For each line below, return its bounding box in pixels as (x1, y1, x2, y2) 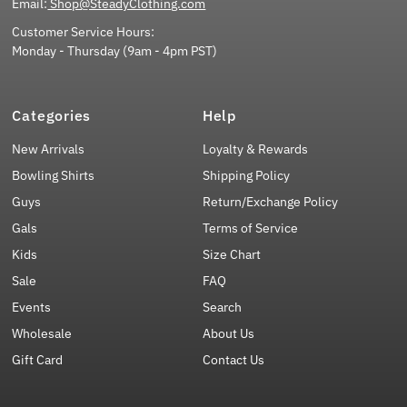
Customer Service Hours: (12, 23, 155, 40)
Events (12, 298, 52, 315)
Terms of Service (202, 219, 298, 236)
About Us (202, 324, 254, 342)
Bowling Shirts (12, 166, 95, 184)
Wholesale (12, 324, 73, 342)
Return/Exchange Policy (202, 193, 338, 210)
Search (202, 298, 242, 315)
